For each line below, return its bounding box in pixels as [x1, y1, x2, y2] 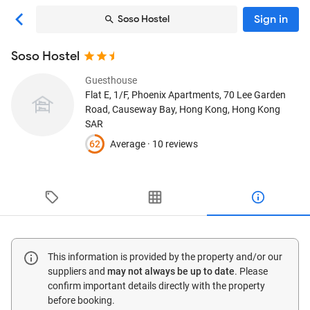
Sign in [254, 12, 288, 26]
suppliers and [48, 266, 107, 277]
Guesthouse [85, 75, 137, 86]
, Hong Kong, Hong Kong [175, 104, 280, 115]
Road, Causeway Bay [85, 104, 175, 115]
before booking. [48, 295, 115, 306]
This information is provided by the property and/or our [48, 251, 282, 262]
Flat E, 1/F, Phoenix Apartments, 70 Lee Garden [85, 89, 286, 100]
